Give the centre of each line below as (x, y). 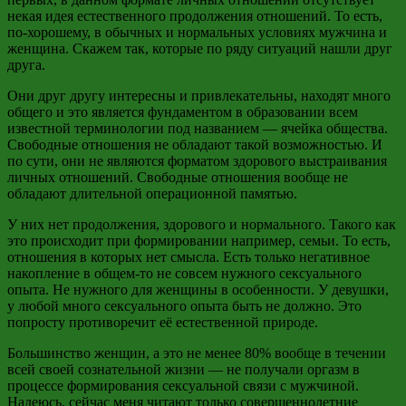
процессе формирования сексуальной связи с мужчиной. (183, 385)
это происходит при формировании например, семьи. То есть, (199, 240)
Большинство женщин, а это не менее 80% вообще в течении (197, 353)
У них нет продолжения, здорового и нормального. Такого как (202, 224)
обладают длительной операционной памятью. (152, 193)
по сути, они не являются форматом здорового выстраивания (197, 160)
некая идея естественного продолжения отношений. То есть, (195, 15)
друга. (26, 64)
